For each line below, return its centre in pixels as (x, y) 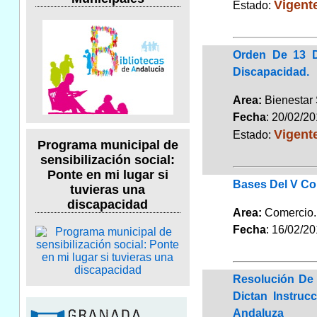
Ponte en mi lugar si (108, 175)
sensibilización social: (108, 160)
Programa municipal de (108, 145)
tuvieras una (108, 190)
